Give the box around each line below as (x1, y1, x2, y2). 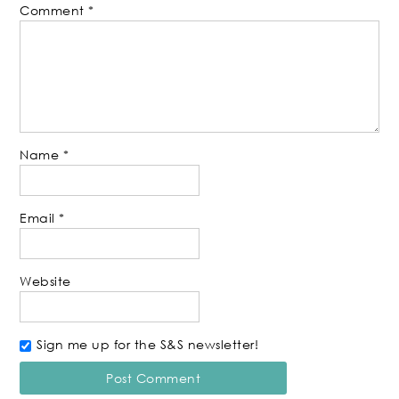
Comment (20, 2, 89, 19)
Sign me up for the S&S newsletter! (37, 336, 259, 353)
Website (20, 273, 71, 289)
